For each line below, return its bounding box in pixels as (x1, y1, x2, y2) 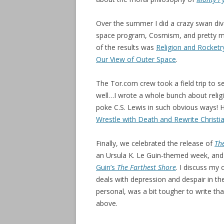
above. (96, 198, 117, 208)
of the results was (96, 42, 156, 52)
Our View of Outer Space (96, 54, 176, 64)
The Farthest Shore (115, 162, 176, 172)
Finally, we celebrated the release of (96, 138, 214, 148)
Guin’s (96, 162, 115, 172)
